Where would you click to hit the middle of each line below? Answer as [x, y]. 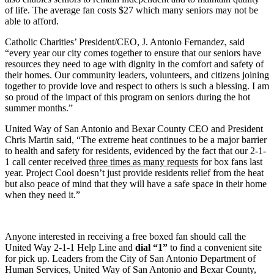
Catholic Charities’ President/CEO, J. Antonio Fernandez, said [125, 42]
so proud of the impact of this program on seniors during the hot [128, 97]
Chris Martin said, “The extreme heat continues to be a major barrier [136, 140]
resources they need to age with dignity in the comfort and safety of [134, 64]
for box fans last [230, 162]
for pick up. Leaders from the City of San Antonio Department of [130, 259]
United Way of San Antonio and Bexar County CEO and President [134, 129]
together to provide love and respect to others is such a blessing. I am [137, 86]
